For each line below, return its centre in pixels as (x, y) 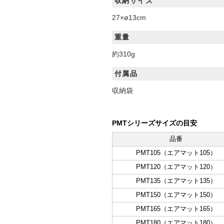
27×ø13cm (129, 18)
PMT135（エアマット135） (176, 181)
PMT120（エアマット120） (176, 167)
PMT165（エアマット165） (176, 209)
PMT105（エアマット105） (176, 153)
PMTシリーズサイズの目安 (154, 123)
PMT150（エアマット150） (176, 195)
